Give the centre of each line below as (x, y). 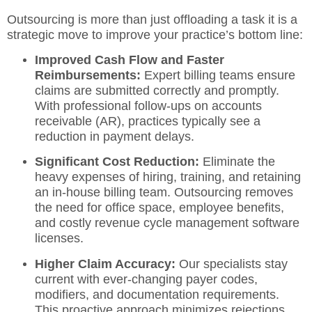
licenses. (59, 239)
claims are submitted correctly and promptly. (157, 90)
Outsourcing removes (232, 193)
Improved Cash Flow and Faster (130, 60)
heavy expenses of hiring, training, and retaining (168, 177)
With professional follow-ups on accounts (148, 106)
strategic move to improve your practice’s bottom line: (155, 34)
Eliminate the (237, 162)
